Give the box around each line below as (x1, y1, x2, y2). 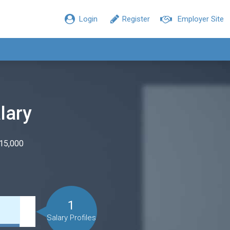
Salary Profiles (46, 213, 96, 222)
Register (122, 14, 150, 24)
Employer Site (178, 14, 224, 24)
